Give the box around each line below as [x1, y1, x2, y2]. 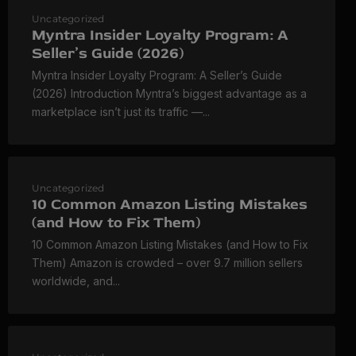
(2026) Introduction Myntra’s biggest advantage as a [32, 87, 307, 101]
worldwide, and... [32, 274, 120, 288]
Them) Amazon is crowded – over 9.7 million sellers [32, 256, 303, 270]
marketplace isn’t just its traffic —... [32, 105, 210, 119]
